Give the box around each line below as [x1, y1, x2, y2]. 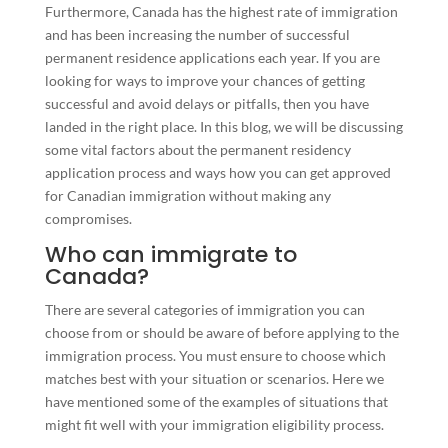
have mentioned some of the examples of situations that [44, 392, 388, 410]
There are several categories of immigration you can [44, 300, 365, 318]
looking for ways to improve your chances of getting [44, 71, 365, 89]
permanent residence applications [44, 48, 255, 66]
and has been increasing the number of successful [44, 25, 350, 43]
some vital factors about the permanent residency [44, 140, 351, 158]
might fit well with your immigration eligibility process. [44, 415, 390, 433]
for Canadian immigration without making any [44, 186, 331, 204]
